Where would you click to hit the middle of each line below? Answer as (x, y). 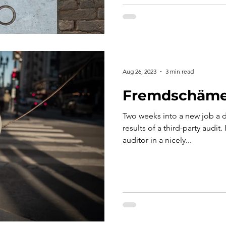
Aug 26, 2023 (139, 71)
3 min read (180, 71)
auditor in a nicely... (157, 140)
